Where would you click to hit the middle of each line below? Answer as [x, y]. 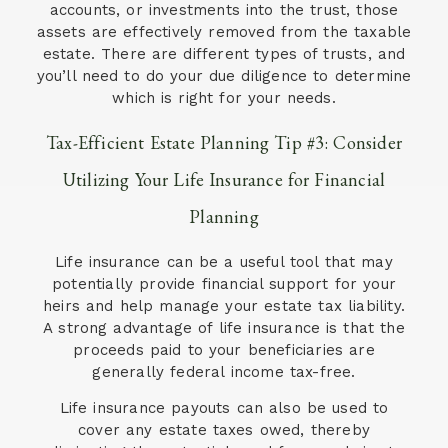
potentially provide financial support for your [224, 283]
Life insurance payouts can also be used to [224, 407]
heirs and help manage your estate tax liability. [224, 305]
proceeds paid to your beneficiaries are [224, 349]
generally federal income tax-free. [224, 371]
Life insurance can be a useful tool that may [224, 261]
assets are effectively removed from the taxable [224, 32]
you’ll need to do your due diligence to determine [224, 76]
